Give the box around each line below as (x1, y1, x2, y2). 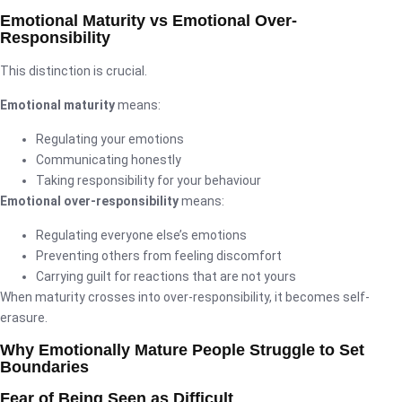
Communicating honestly (36, 152, 181, 167)
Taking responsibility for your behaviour (36, 172, 261, 188)
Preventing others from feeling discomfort (36, 248, 282, 263)
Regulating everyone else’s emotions (36, 227, 247, 242)
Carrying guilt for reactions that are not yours (36, 268, 296, 284)
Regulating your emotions (36, 131, 184, 146)
